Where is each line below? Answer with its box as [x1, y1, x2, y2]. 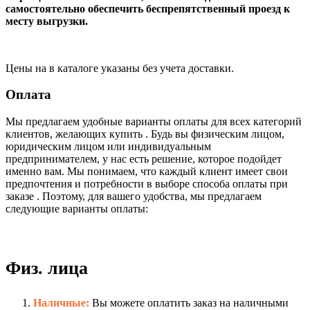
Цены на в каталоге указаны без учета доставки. [6, 62, 234, 74]
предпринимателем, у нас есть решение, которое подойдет [6, 153, 282, 165]
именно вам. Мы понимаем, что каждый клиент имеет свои [6, 165, 288, 178]
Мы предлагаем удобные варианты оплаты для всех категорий [6, 116, 302, 128]
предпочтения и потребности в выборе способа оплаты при [6, 178, 288, 190]
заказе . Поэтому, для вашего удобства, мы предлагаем [6, 190, 262, 203]
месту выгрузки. [6, 15, 88, 27]
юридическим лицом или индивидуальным [6, 140, 211, 153]
